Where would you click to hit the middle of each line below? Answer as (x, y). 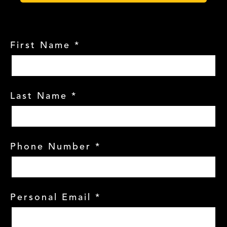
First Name (40, 45)
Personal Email (51, 197)
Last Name (39, 96)
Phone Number (51, 147)
